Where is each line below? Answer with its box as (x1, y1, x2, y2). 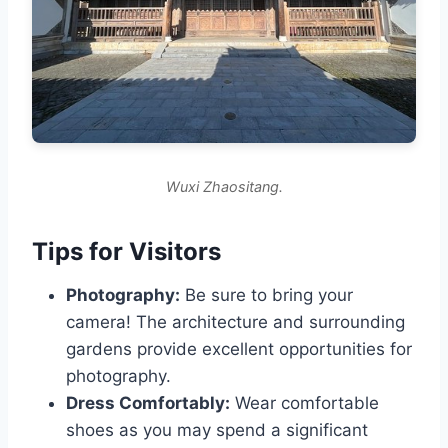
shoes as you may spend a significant (66, 420, 368, 441)
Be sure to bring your (180, 285, 353, 306)
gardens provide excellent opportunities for (66, 339, 412, 360)
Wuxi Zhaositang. (165, 178, 283, 196)
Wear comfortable (230, 393, 379, 414)
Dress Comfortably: (66, 393, 230, 414)
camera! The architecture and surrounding (66, 312, 405, 333)
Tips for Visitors (32, 237, 221, 267)
